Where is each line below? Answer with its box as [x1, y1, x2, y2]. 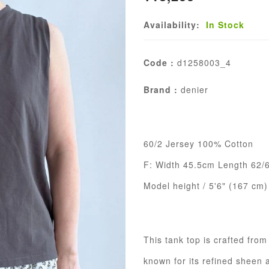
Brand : [144, 83, 178, 95]
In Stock [206, 19, 244, 31]
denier [178, 83, 208, 95]
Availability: [144, 19, 203, 31]
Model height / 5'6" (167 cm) [144, 180, 268, 192]
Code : [144, 56, 174, 68]
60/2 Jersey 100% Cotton [144, 138, 253, 150]
